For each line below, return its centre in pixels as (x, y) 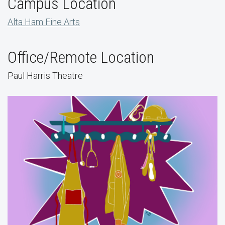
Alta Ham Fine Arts (44, 22)
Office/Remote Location (81, 57)
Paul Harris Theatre (45, 76)
